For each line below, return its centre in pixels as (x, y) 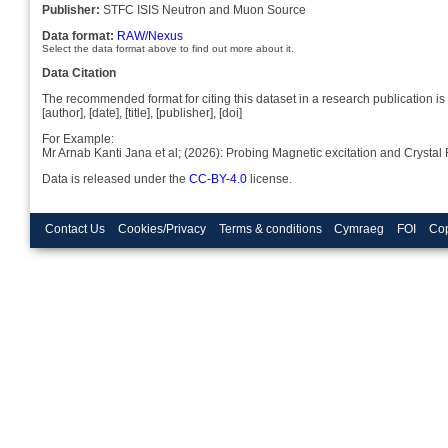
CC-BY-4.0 (218, 178)
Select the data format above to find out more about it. (168, 48)
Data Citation (79, 72)
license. (269, 178)
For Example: (78, 138)
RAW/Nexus (150, 35)
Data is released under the (115, 178)
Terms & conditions (270, 228)
